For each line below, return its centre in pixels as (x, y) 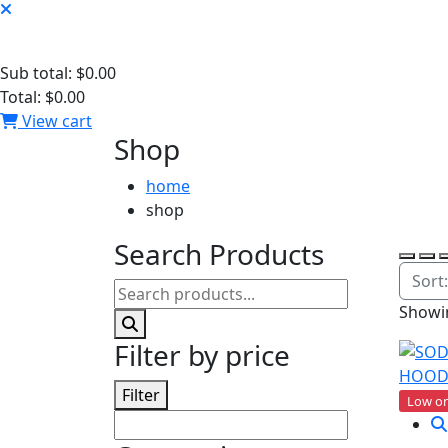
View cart (55, 121)
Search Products (219, 254)
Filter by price (202, 355)
